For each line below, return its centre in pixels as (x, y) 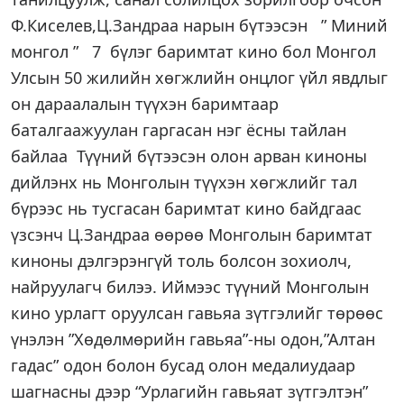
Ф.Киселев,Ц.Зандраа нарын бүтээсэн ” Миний (199, 25)
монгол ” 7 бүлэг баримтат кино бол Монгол (193, 51)
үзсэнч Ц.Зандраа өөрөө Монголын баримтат (192, 234)
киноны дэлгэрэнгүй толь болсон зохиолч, (181, 261)
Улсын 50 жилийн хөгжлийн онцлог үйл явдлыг (199, 78)
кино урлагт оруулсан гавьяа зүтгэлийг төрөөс (197, 313)
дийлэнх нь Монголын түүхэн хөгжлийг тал (184, 182)
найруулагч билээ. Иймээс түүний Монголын (190, 287)
